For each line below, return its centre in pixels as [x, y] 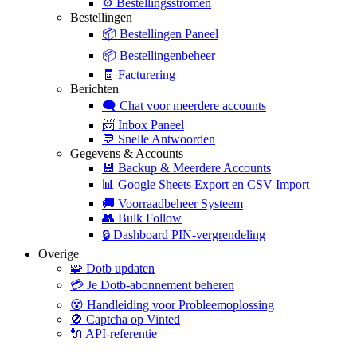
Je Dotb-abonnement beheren [161, 284]
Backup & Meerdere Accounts [194, 167]
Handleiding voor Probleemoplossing [180, 304]
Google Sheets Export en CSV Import [214, 184]
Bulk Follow [150, 218]
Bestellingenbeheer [167, 55]
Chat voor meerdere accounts [193, 105]
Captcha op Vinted [133, 319]
